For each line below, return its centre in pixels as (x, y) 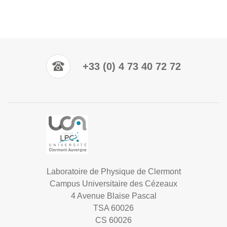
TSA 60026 (113, 208)
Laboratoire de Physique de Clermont (113, 171)
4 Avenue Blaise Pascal (113, 196)
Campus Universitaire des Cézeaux (113, 183)
